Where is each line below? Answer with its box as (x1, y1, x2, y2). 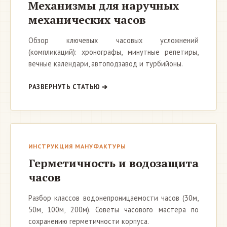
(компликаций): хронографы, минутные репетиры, (28, 47, 199, 57)
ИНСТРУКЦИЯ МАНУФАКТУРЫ (28, 142, 126, 150)
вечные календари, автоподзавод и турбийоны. (28, 59, 183, 68)
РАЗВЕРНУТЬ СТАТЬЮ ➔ (28, 83, 108, 91)
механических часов (28, 12, 146, 27)
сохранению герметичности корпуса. (28, 216, 149, 226)
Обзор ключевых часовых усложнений (28, 35, 199, 45)
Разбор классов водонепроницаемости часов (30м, (28, 193, 199, 203)
